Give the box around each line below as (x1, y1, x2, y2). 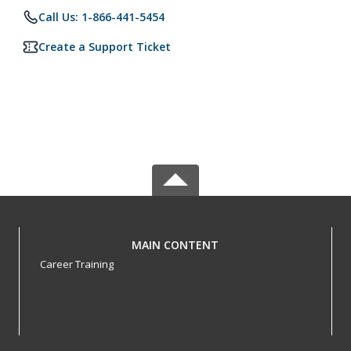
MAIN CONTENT (132, 237, 219, 252)
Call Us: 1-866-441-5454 (38, 9, 165, 24)
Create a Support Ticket (38, 39, 171, 54)
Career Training (39, 257, 114, 271)
